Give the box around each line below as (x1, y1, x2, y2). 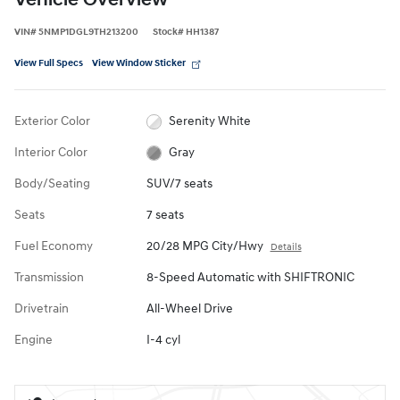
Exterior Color (14, 113, 90, 129)
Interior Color (14, 145, 87, 161)
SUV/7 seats (146, 176, 212, 192)
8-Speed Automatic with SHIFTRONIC (146, 270, 354, 286)
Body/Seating (14, 176, 90, 192)
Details (270, 241, 302, 254)
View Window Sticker (92, 57, 186, 70)
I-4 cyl (146, 332, 180, 348)
